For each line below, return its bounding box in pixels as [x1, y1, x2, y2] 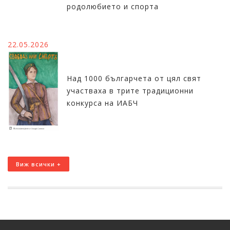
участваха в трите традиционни [67, 86, 194, 96]
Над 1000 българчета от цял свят [67, 73, 201, 84]
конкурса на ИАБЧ [67, 98, 138, 108]
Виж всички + [16, 160, 61, 168]
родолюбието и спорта [67, 2, 159, 12]
